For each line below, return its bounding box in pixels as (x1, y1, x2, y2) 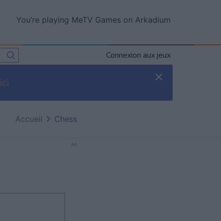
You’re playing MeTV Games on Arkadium (16, 15, 171, 25)
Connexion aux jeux (106, 49, 171, 61)
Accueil (15, 114, 42, 124)
